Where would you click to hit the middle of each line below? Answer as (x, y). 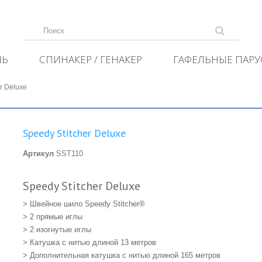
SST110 (69, 154)
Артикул (38, 154)
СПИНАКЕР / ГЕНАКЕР (91, 59)
